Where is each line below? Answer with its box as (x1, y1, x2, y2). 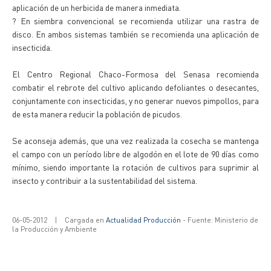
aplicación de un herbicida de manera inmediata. (12, 2, 181, 13)
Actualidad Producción (106, 215, 181, 224)
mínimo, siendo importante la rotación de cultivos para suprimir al (12, 162, 259, 172)
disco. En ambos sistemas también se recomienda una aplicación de (12, 28, 259, 39)
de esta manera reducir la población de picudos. (12, 108, 182, 119)
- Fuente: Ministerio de (181, 215, 258, 224)
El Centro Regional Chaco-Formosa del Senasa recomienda (12, 68, 259, 79)
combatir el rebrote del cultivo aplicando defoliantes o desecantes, (12, 82, 259, 93)
